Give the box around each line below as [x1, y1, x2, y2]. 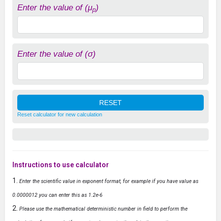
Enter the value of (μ [17, 2, 92, 12]
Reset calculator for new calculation [17, 111, 102, 117]
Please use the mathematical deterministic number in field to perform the [19, 205, 187, 212]
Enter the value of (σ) [17, 49, 96, 59]
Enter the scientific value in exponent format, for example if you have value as [19, 178, 198, 184]
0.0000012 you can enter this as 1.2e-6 [12, 191, 103, 198]
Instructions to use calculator [12, 160, 109, 169]
